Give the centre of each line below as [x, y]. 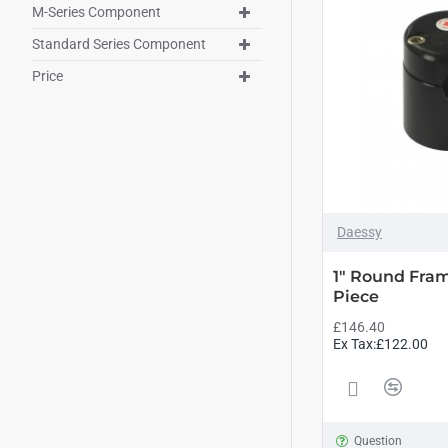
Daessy [359, 231]
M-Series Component [96, 12]
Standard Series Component [119, 44]
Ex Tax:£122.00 [380, 343]
